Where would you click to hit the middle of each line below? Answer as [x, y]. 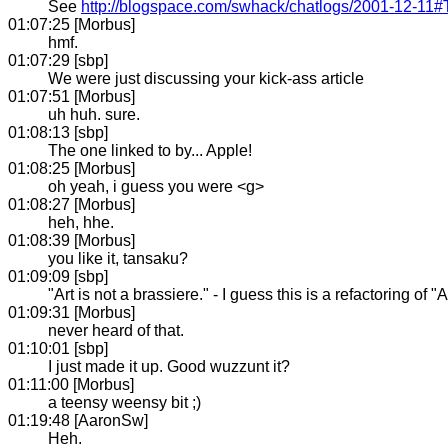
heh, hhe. [81, 222]
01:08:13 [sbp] [58, 132]
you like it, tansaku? [118, 258]
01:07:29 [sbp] [58, 60]
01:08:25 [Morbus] [71, 168]
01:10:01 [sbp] [58, 348]
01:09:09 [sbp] [58, 276]
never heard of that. [116, 330]
